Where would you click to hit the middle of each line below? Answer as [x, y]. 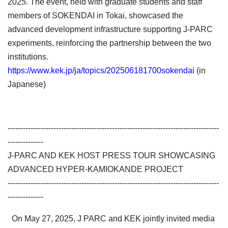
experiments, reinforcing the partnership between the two [109, 43]
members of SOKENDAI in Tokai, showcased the [95, 16]
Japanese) [27, 84]
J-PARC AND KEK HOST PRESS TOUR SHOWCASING [111, 156]
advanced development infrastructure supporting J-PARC [110, 30]
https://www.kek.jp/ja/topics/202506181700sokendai [101, 71]
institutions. [28, 57]
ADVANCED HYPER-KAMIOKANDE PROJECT [95, 169]
